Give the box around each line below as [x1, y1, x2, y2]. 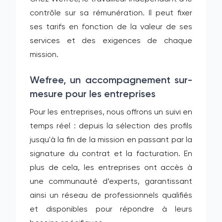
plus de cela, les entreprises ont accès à [30, 164, 192, 172]
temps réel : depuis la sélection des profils [30, 122, 192, 130]
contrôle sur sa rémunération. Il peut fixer [30, 9, 192, 17]
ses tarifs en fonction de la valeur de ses [30, 23, 192, 31]
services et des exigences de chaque [30, 37, 192, 45]
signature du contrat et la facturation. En [30, 150, 192, 158]
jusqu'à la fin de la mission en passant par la [30, 136, 192, 144]
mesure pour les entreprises [30, 90, 156, 100]
